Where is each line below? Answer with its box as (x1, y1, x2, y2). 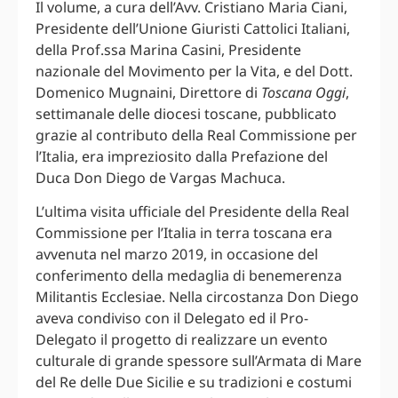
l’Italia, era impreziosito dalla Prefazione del (36, 146, 328, 166)
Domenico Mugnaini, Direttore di (36, 82, 261, 102)
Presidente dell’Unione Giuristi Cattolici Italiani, (36, 18, 350, 38)
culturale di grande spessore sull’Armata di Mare (36, 351, 362, 371)
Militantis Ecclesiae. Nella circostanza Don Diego (36, 287, 359, 307)
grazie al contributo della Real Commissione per (36, 124, 357, 145)
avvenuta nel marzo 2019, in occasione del (36, 244, 318, 265)
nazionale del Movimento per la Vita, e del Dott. (36, 60, 353, 81)
